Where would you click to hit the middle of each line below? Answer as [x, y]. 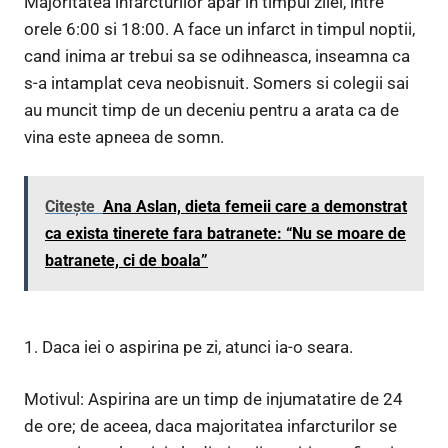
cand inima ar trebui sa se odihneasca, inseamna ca [217, 55]
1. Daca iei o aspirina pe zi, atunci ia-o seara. [188, 346]
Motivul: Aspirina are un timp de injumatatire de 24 [213, 399]
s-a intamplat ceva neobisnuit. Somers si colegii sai [216, 82]
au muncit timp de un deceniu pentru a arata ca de [211, 109]
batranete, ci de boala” [126, 261]
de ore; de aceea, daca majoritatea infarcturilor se [210, 426]
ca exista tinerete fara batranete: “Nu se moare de [225, 234]
